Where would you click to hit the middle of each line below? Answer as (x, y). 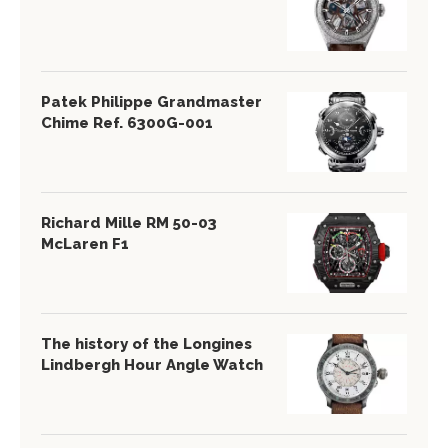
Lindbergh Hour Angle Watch (152, 365)
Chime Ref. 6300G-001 (127, 123)
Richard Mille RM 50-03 (129, 223)
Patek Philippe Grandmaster (151, 102)
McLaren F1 (85, 244)
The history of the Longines (146, 344)
